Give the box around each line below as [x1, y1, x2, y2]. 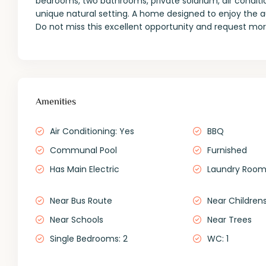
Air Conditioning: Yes [50, 125, 135, 138]
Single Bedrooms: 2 [50, 233, 128, 245]
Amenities [36, 95, 77, 110]
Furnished [207, 144, 247, 157]
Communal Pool [50, 144, 118, 157]
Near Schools [50, 214, 104, 226]
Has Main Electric [50, 163, 120, 176]
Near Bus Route [50, 195, 113, 207]
